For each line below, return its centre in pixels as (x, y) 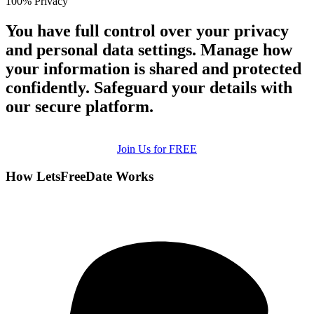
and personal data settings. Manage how (149, 50)
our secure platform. (80, 107)
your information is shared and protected (153, 69)
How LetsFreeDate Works (80, 176)
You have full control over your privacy (147, 31)
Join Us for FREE (157, 149)
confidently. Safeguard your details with (149, 88)
